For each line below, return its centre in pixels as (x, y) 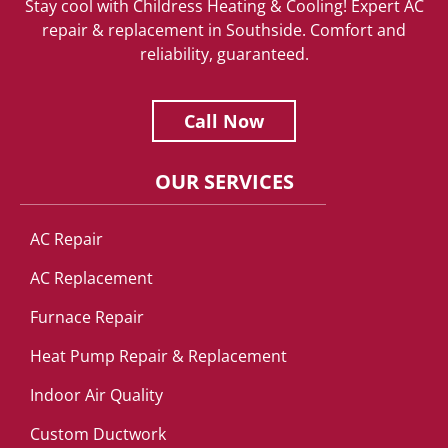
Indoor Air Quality (96, 395)
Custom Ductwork (98, 434)
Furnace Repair (87, 317)
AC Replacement (91, 278)
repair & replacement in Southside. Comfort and (224, 29)
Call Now (224, 121)
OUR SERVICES (224, 182)
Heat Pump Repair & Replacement (158, 356)
